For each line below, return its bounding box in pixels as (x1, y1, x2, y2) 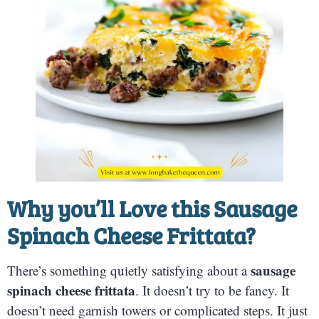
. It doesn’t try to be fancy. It (135, 281, 289, 300)
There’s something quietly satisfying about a (7, 261, 251, 280)
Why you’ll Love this (7, 193, 209, 224)
